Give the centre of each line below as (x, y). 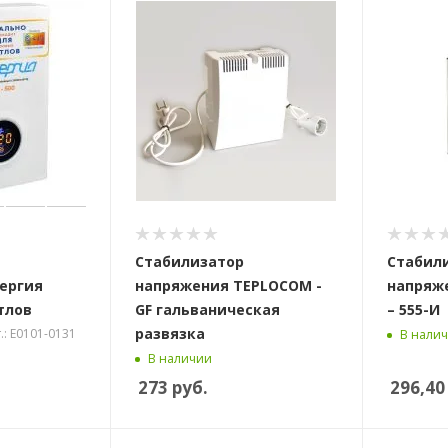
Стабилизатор (189, 261)
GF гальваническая (207, 309)
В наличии (179, 358)
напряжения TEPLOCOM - (228, 285)
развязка (169, 333)
